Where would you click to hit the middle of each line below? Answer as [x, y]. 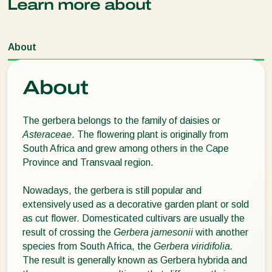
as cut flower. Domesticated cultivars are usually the [134, 219]
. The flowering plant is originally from [150, 135]
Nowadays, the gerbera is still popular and [112, 191]
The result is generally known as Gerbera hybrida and [135, 260]
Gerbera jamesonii [153, 233]
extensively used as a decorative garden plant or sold [136, 205]
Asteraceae [47, 135]
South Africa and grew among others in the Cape [126, 149]
